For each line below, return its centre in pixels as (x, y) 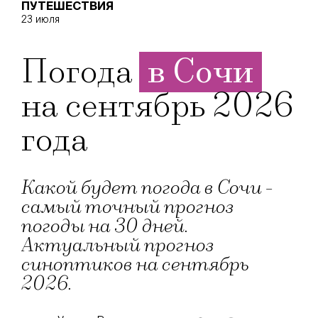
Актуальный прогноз (118, 245)
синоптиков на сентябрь (135, 264)
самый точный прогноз (128, 207)
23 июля (40, 19)
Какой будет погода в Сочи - (147, 188)
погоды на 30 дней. (105, 226)
